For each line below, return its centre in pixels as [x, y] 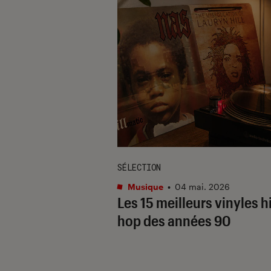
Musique [145, 186]
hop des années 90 [174, 220]
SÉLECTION [139, 167]
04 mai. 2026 [202, 186]
